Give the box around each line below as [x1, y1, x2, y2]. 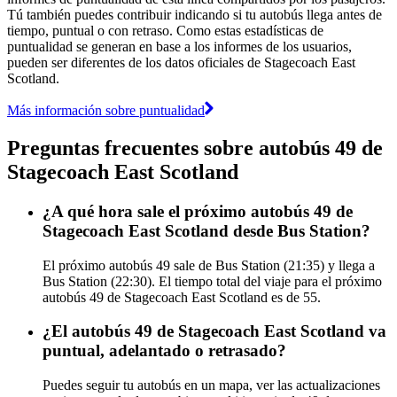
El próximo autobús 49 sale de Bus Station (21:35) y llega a [43, 257, 375, 273]
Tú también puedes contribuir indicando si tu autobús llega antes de [7, 6, 382, 22]
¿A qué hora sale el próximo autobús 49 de [43, 201, 353, 221]
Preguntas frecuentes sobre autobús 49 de [7, 136, 383, 160]
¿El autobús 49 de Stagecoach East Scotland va [43, 322, 386, 341]
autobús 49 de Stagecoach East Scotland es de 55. [43, 289, 321, 305]
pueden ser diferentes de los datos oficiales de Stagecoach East [7, 54, 355, 70]
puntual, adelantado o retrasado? [43, 341, 286, 361]
